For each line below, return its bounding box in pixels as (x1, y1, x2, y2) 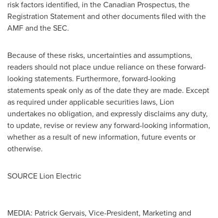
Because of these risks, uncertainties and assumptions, (7, 50, 192, 61)
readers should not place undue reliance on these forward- (7, 61, 206, 73)
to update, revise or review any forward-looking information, (7, 120, 210, 131)
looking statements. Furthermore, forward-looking (7, 73, 176, 84)
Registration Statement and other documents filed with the (7, 11, 206, 22)
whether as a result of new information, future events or (7, 131, 196, 143)
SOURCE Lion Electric (7, 170, 81, 182)
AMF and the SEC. (7, 22, 77, 34)
